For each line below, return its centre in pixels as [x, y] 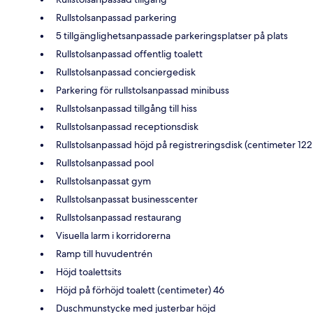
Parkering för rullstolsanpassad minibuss [143, 90]
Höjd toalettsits [89, 272]
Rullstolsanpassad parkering [116, 18]
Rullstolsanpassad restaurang [119, 218]
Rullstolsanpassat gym [103, 181]
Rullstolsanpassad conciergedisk [126, 72]
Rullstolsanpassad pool [105, 163]
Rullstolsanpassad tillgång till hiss [126, 109]
